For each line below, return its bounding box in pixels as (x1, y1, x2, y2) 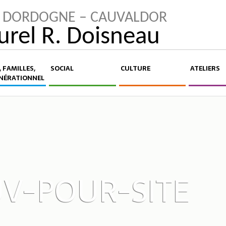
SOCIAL (50, 63, 74, 74)
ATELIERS (190, 63, 220, 74)
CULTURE (120, 63, 150, 74)
